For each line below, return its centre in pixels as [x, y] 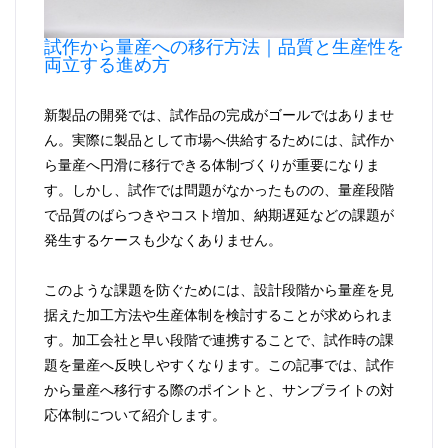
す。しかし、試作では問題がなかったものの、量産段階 [219, 189]
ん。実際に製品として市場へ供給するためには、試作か [219, 139]
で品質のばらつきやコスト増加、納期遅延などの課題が [219, 214]
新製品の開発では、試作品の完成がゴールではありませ [219, 114]
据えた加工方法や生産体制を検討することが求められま [219, 314]
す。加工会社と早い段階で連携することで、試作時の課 [219, 339]
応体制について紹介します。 [135, 414]
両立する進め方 [107, 64]
